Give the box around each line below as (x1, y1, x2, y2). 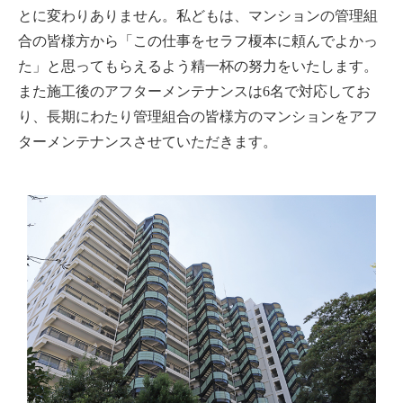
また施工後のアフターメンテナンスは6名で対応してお (18, 84, 371, 100)
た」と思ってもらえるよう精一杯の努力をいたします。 (18, 58, 378, 75)
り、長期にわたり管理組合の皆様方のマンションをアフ (18, 109, 378, 125)
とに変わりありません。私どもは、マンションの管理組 (18, 8, 378, 24)
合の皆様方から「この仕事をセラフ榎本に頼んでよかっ (18, 33, 378, 49)
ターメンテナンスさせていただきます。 (18, 134, 277, 150)
